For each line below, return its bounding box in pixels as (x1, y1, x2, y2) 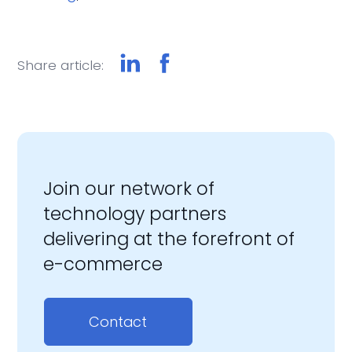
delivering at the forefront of (42, 226, 295, 252)
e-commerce (42, 251, 163, 277)
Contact (89, 312, 148, 332)
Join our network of (42, 176, 214, 202)
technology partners (42, 201, 226, 227)
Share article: (17, 56, 104, 75)
